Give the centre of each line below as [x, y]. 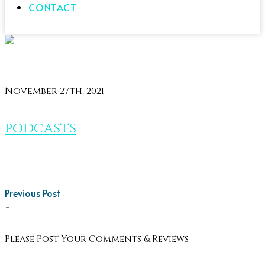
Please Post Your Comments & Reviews [97, 240]
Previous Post [33, 193]
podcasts [41, 129]
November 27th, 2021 [54, 91]
